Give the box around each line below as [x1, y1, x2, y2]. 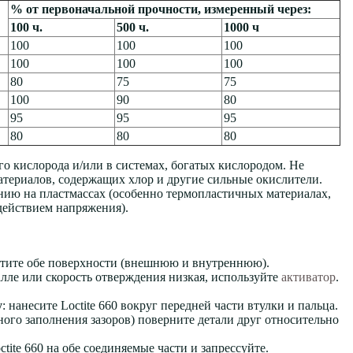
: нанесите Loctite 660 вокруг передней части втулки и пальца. [2, 299, 338, 312]
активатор [281, 270, 336, 284]
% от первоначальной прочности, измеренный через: [10, 2, 311, 16]
